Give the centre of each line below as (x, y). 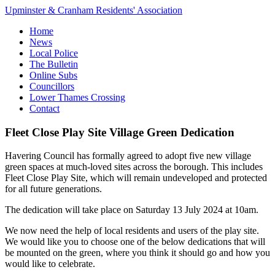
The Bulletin (54, 64)
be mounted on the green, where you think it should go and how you (137, 253)
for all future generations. (53, 189)
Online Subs (53, 75)
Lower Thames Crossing (77, 97)
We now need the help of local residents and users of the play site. (132, 231)
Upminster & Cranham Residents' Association (94, 10)
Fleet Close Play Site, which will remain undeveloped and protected (136, 178)
